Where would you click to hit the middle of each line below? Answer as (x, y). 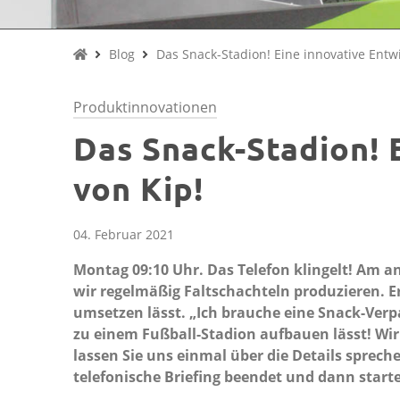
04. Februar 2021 (124, 234)
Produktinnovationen (145, 107)
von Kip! (138, 188)
